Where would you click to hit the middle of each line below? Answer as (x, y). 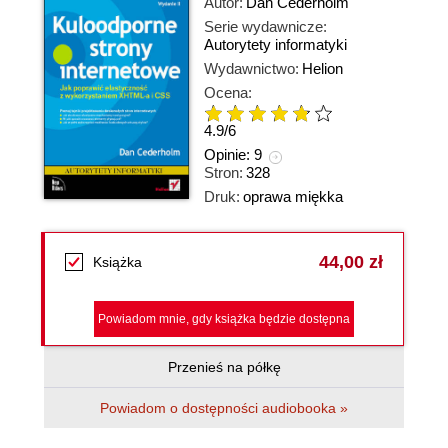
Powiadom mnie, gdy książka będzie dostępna (224, 319)
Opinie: (229, 155)
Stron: (223, 172)
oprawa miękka (293, 196)
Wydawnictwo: (251, 68)
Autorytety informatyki (275, 44)
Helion (322, 68)
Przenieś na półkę (224, 367)
